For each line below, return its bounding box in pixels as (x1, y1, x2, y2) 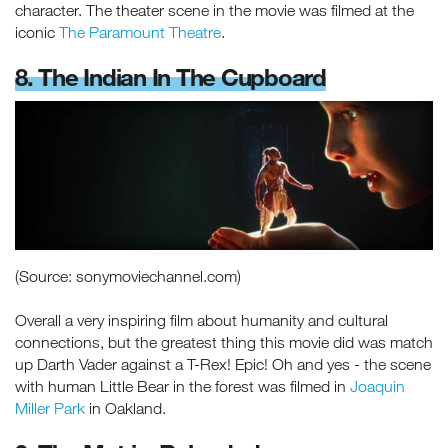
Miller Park (15, 398, 85, 417)
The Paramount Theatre (59, 22, 221, 41)
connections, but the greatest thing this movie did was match (15, 332, 433, 351)
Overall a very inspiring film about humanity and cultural (15, 310, 388, 329)
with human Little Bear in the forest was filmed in (15, 376, 350, 395)
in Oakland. (85, 398, 166, 417)
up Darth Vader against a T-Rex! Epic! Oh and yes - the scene (15, 354, 431, 373)
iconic (15, 22, 59, 41)
